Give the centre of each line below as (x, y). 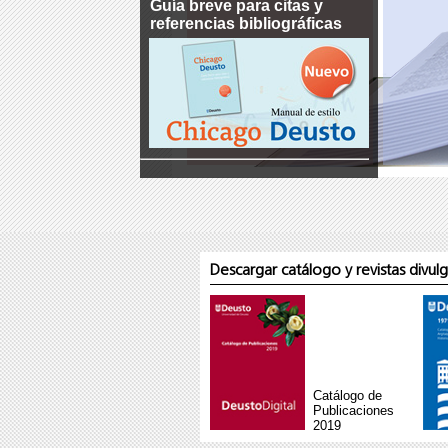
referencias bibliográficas (245, 23)
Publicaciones (353, 410)
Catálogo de (347, 395)
